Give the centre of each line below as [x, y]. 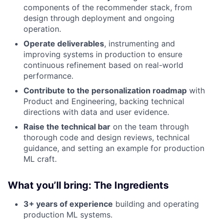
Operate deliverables [64, 44]
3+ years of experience [68, 204]
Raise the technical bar [67, 127]
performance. [48, 76]
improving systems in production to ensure [103, 54]
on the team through [150, 127]
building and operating [156, 204]
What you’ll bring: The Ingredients [88, 185]
